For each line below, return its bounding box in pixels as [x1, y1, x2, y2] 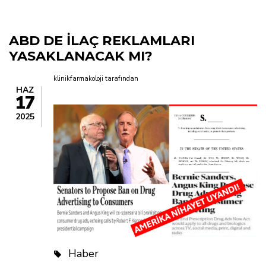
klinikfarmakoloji [53, 74, 103, 84]
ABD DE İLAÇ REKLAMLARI [9, 32, 195, 49]
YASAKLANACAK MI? [9, 47, 153, 65]
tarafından [105, 74, 138, 84]
